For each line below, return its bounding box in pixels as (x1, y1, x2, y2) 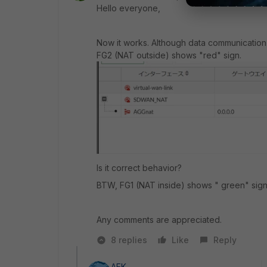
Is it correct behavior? (97, 163, 182, 173)
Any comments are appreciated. (97, 215, 222, 225)
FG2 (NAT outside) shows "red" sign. (97, 50, 241, 60)
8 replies (111, 235, 147, 246)
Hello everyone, (97, 3, 160, 13)
